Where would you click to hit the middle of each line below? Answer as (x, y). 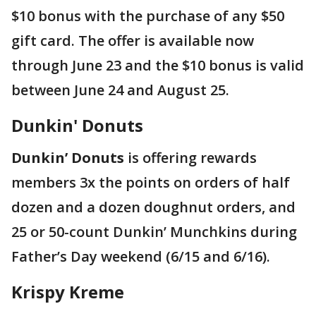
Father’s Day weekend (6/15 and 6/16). (142, 257)
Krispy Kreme (68, 292)
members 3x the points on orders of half (151, 183)
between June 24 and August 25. (122, 90)
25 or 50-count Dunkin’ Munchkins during (154, 232)
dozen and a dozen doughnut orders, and (153, 207)
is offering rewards (190, 158)
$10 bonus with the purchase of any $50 (148, 16)
